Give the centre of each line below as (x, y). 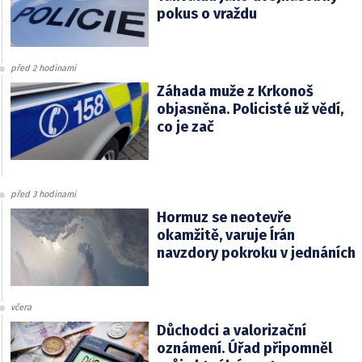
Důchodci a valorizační (231, 331)
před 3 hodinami (43, 195)
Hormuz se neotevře (223, 218)
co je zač (185, 127)
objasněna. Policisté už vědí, (250, 109)
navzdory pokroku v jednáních (256, 253)
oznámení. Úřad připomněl (244, 349)
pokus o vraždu (206, 14)
